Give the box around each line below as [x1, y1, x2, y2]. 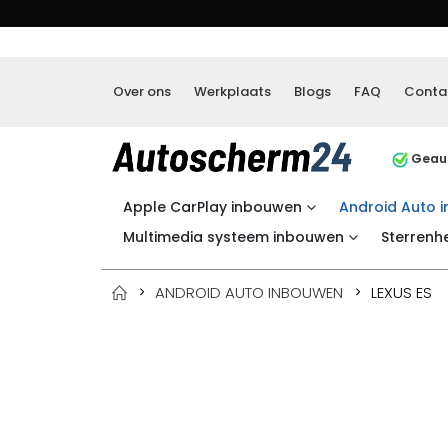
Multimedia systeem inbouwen [123, 226, 344, 247]
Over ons [113, 81, 171, 101]
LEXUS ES [371, 281, 432, 303]
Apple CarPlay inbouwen [123, 196, 302, 217]
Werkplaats [194, 81, 271, 101]
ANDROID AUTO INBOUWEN [155, 281, 343, 303]
